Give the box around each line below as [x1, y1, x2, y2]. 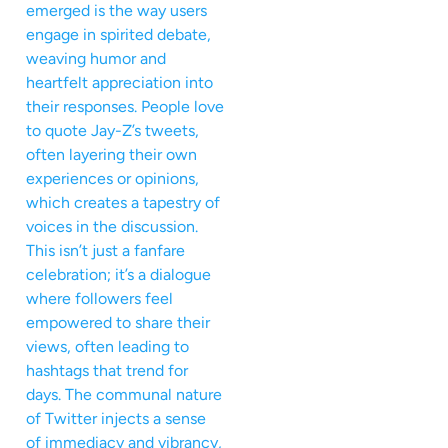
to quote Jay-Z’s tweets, [26, 121, 199, 141]
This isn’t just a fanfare [26, 241, 185, 261]
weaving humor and [26, 49, 166, 69]
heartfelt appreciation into [26, 73, 213, 93]
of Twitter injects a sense [26, 409, 206, 429]
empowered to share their [26, 313, 210, 333]
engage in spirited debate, [26, 25, 211, 45]
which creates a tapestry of [26, 193, 220, 213]
